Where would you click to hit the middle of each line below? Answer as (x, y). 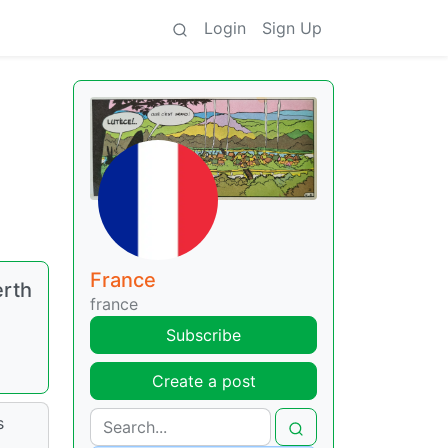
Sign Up (292, 28)
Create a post (203, 381)
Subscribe (203, 335)
